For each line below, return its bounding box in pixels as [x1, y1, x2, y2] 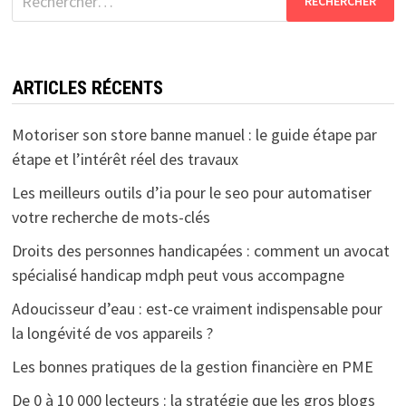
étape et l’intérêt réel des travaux [11, 148, 238, 169]
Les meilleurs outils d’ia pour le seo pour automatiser [11, 181, 372, 203]
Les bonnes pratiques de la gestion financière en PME [11, 355, 373, 377]
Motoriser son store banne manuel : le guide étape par [11, 123, 377, 145]
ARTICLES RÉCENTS [11, 76, 163, 99]
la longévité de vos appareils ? [11, 322, 213, 343]
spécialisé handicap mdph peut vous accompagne [11, 264, 344, 285]
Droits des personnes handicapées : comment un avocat [11, 239, 390, 261]
